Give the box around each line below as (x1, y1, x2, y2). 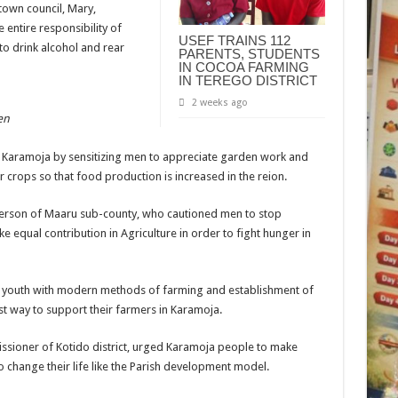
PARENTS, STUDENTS (178, 46, 320, 62)
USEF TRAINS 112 (178, 33, 291, 49)
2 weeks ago (191, 97, 248, 109)
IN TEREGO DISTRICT (178, 73, 317, 89)
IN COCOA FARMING (178, 60, 309, 76)
